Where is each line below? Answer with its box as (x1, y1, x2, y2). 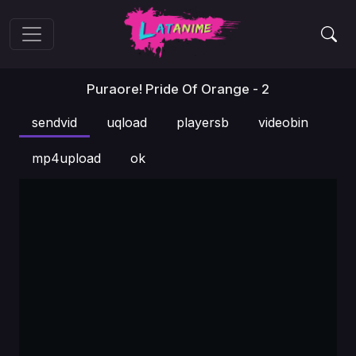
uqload (106, 114, 147, 130)
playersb (176, 114, 229, 130)
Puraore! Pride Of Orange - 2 (87, 81, 269, 97)
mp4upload (32, 150, 101, 166)
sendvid (32, 114, 77, 130)
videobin (258, 114, 308, 130)
